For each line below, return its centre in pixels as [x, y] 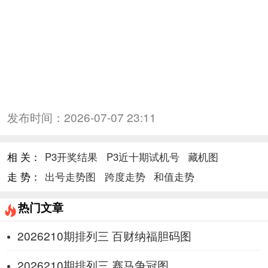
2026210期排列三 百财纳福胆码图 [104, 235]
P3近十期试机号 [143, 156]
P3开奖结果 [71, 156]
